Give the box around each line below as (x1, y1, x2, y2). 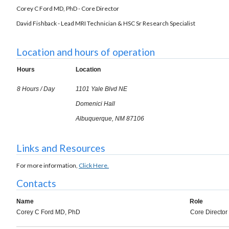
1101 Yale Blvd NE (76, 85, 127, 93)
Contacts (16, 177, 56, 190)
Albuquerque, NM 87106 (76, 115, 144, 123)
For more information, (16, 162, 79, 170)
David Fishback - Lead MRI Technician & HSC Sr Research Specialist (16, 19, 195, 27)
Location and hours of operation (16, 46, 155, 58)
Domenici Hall (76, 100, 115, 108)
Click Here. (79, 162, 109, 170)
